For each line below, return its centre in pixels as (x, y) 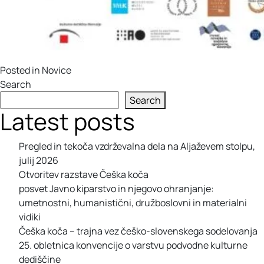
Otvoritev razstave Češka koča (84, 174)
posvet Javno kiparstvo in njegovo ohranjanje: (116, 189)
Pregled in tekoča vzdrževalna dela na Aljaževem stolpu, (137, 146)
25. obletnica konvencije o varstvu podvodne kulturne (133, 245)
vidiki (30, 217)
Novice (57, 70)
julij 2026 (39, 160)
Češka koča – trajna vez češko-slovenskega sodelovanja (138, 231)
